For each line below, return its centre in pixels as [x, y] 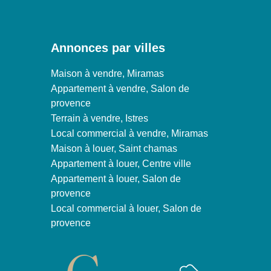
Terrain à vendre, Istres [99, 118]
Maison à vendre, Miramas [107, 73]
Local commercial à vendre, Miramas [129, 133]
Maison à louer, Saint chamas [114, 148]
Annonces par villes [108, 47]
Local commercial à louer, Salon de [126, 208]
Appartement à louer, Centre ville [121, 163]
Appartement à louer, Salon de [116, 178]
